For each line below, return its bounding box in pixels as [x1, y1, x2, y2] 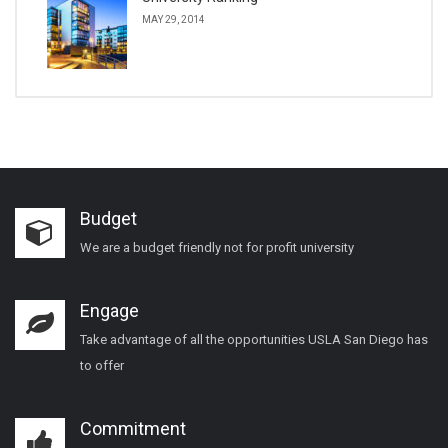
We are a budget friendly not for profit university [80, 240, 354, 255]
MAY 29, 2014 [142, 14, 205, 25]
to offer [80, 358, 124, 373]
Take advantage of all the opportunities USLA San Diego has [80, 332, 428, 347]
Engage [80, 300, 139, 321]
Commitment [80, 418, 186, 439]
